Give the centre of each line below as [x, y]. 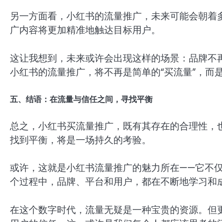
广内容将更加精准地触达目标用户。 [85, 30]
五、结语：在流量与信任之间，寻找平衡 [81, 99]
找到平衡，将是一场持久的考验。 [81, 140]
